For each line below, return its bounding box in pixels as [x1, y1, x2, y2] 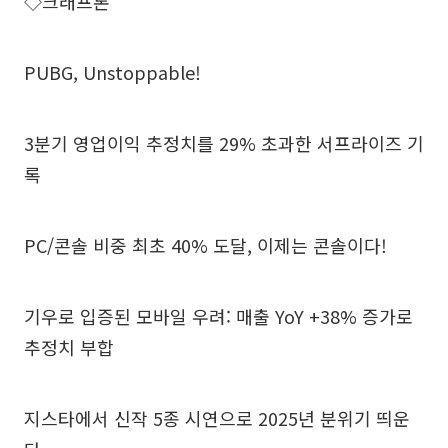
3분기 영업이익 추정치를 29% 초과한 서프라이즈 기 [24, 129, 424, 156]
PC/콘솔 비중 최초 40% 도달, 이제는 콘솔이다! [24, 231, 387, 258]
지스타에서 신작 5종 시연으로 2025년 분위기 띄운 [24, 404, 410, 431]
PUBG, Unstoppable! [24, 58, 201, 85]
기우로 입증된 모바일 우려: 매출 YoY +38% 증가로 [24, 302, 413, 329]
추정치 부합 [24, 333, 114, 360]
